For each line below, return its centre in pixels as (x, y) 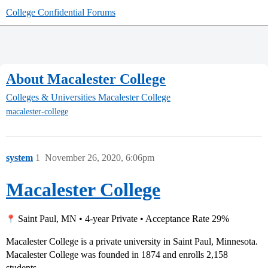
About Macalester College (86, 79)
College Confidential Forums (61, 12)
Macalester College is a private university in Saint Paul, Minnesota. (132, 242)
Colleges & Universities (51, 98)
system (19, 158)
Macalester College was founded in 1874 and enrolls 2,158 (117, 255)
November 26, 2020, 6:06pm (100, 158)
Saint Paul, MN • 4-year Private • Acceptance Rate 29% (122, 219)
